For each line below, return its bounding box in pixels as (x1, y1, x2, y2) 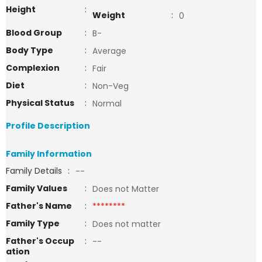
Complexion (6, 62, 60, 74)
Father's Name (6, 200, 72, 212)
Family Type (6, 218, 60, 229)
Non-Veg (92, 80, 129, 92)
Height (6, 4, 36, 15)
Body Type (6, 44, 53, 56)
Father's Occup (6, 235, 74, 247)
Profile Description (6, 120, 90, 132)
